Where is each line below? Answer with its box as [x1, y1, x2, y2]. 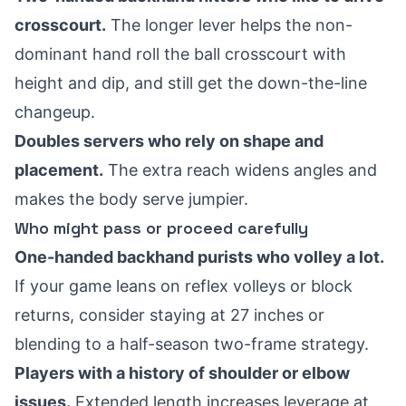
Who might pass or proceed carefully [14, 217, 308, 238]
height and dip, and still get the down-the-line [14, 73, 367, 92]
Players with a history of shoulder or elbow [14, 363, 350, 382]
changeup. [14, 102, 95, 121]
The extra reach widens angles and [103, 160, 377, 179]
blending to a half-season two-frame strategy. [14, 334, 369, 353]
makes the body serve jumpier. [14, 189, 248, 208]
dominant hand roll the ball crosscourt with [14, 44, 346, 63]
